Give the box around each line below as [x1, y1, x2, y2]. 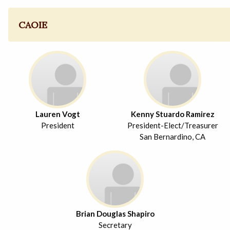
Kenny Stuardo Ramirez [130, 109, 215, 119]
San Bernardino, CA [140, 131, 205, 141]
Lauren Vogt [35, 109, 80, 119]
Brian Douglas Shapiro [75, 208, 155, 218]
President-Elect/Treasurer [127, 120, 218, 130]
